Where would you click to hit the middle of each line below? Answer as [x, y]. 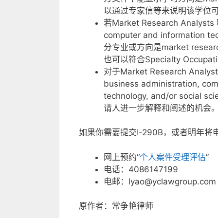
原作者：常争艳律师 [116, 206]
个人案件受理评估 [173, 157]
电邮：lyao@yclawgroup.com [160, 181]
